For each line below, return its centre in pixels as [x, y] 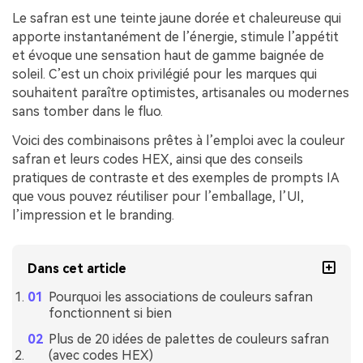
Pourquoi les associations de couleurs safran [180, 297]
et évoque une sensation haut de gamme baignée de [168, 55]
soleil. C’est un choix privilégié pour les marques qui [164, 74]
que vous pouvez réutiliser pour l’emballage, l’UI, [158, 196]
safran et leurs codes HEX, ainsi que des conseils [158, 159]
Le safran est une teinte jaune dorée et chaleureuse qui [177, 18]
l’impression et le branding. [93, 215]
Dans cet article [77, 268]
